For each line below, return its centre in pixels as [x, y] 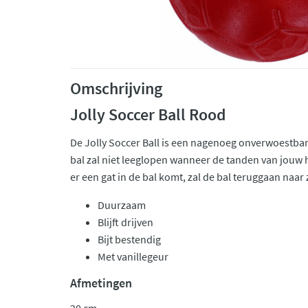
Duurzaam [122, 205]
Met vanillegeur [133, 256]
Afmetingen [101, 283]
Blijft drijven [125, 222]
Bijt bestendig [129, 239]
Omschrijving [116, 88]
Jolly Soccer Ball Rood [148, 114]
